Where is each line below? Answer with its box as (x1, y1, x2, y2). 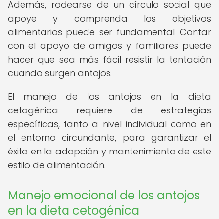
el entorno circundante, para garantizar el (8, 131, 211, 144)
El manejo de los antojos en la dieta (8, 90, 211, 103)
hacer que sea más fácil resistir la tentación (8, 53, 211, 66)
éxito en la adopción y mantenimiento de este (8, 145, 211, 157)
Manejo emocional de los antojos (8, 187, 200, 203)
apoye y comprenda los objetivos (8, 12, 211, 24)
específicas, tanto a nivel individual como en (8, 118, 211, 130)
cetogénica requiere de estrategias (8, 104, 211, 116)
